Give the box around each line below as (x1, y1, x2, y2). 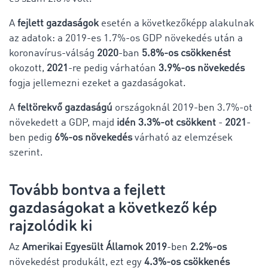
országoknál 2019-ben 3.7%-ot (112, 102, 252, 113)
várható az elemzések (132, 132, 233, 143)
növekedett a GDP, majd (9, 117, 117, 128)
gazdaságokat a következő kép (9, 197, 217, 218)
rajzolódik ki (9, 215, 93, 236)
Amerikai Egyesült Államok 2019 (22, 242, 167, 252)
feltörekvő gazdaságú (17, 102, 112, 113)
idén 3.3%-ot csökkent (117, 117, 218, 128)
